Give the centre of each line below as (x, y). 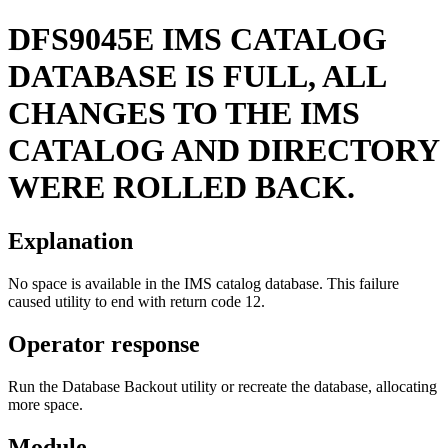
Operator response (104, 343)
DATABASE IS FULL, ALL (196, 76)
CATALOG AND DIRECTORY (223, 150)
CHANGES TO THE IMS (184, 113)
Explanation (70, 240)
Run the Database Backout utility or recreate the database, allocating (222, 386)
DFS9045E (81, 39)
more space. (45, 404)
